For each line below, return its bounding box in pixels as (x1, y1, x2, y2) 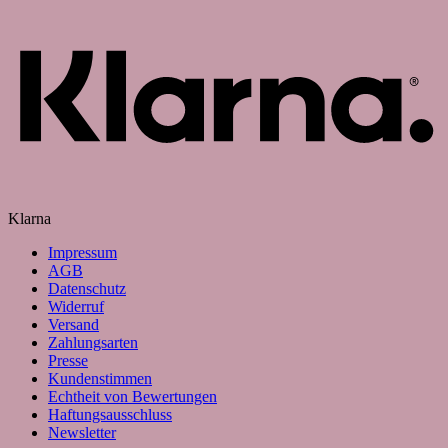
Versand (48, 316, 99, 334)
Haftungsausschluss (48, 406, 172, 424)
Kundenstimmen (48, 370, 152, 388)
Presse (48, 352, 88, 370)
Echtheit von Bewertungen (48, 388, 217, 406)
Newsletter (48, 424, 116, 442)
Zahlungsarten (48, 334, 138, 352)
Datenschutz (48, 280, 126, 298)
